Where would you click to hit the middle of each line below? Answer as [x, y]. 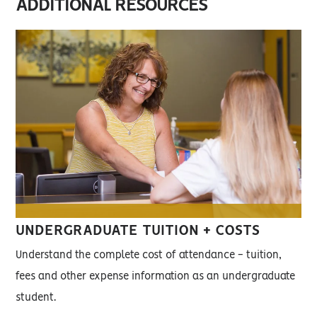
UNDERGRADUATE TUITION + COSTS [138, 231]
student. [36, 298]
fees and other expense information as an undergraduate [156, 276]
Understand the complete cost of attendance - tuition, [149, 255]
